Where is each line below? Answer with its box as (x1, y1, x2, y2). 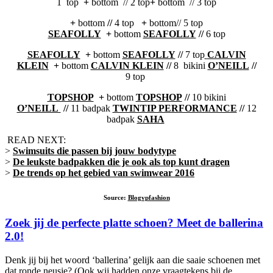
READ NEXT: (5, 134, 66, 145)
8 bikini (173, 60, 208, 71)
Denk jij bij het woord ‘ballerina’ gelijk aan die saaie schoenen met (5, 254, 260, 265)
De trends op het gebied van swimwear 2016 (13, 167, 194, 178)
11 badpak (70, 102, 113, 113)
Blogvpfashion (127, 193, 170, 201)
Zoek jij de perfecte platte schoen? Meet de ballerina (5, 216, 263, 229)
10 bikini (191, 91, 226, 102)
